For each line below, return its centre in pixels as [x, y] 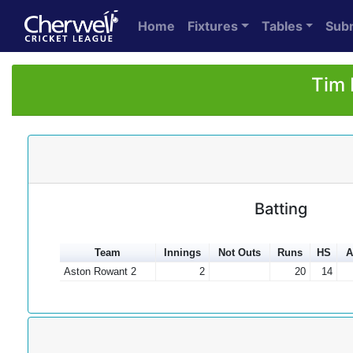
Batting [281, 209]
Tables [282, 26]
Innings [182, 253]
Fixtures [213, 26]
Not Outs [240, 253]
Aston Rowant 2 [100, 271]
